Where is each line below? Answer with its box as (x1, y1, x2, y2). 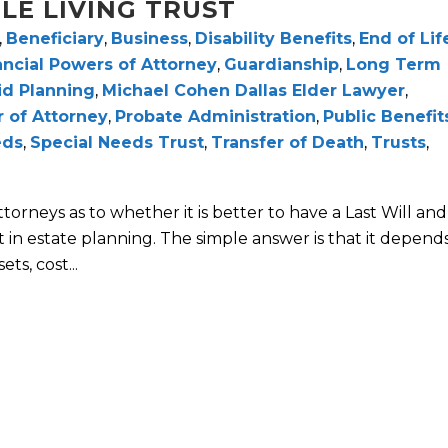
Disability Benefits (195, 29, 352, 49)
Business (111, 29, 188, 49)
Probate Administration (115, 107, 316, 127)
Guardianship (224, 55, 339, 75)
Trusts (371, 133, 426, 153)
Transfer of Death (211, 133, 364, 153)
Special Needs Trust (30, 133, 204, 153)
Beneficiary (6, 29, 104, 49)
